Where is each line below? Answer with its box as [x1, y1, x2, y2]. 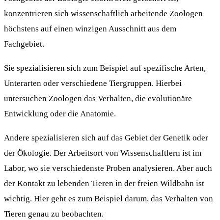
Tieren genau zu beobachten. [4, 209, 104, 219]
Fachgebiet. [4, 38, 44, 49]
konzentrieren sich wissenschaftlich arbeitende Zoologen [4, 8, 203, 18]
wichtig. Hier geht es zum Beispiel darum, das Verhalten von [4, 193, 213, 204]
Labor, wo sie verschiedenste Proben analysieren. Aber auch [4, 163, 212, 173]
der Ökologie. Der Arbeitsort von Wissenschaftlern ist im [4, 148, 201, 158]
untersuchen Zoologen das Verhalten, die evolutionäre [4, 93, 192, 104]
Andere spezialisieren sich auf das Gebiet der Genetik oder [4, 133, 208, 143]
